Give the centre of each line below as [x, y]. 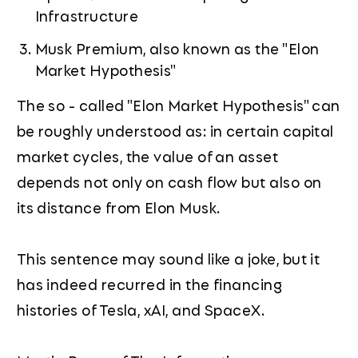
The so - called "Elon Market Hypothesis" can [178, 104]
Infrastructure [86, 16]
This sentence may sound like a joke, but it [168, 258]
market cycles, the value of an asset [147, 155]
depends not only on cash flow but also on [169, 181]
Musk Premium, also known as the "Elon [177, 48]
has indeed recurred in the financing [149, 283]
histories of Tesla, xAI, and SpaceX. [141, 309]
